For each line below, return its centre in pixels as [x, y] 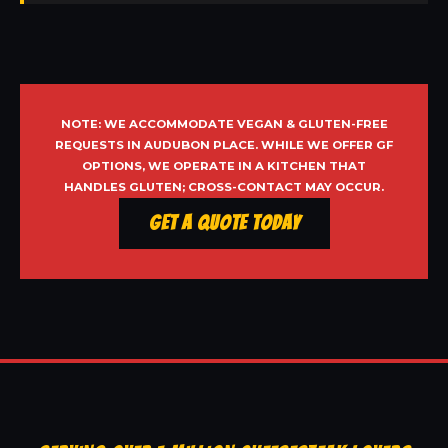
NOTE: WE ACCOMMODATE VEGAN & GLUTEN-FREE [224, 124]
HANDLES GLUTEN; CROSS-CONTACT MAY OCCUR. [224, 187]
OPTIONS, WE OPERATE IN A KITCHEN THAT [224, 166]
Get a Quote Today [224, 223]
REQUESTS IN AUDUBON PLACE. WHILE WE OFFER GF [224, 145]
